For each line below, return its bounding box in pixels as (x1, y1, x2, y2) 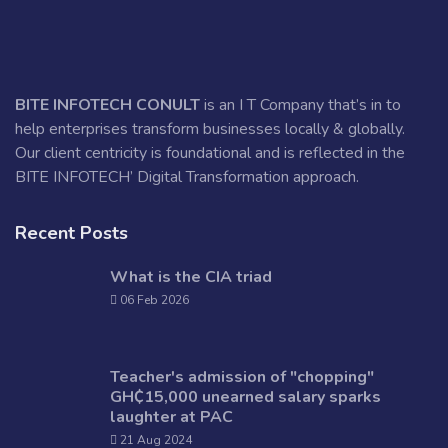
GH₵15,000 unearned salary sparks (110, 385, 381, 408)
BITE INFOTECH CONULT (15, 93, 200, 116)
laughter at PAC (110, 405, 233, 428)
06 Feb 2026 (117, 291, 189, 308)
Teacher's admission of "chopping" (110, 365, 374, 388)
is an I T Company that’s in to (200, 93, 401, 116)
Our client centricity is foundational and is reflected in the (15, 141, 405, 164)
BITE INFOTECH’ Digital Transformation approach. (15, 165, 359, 188)
